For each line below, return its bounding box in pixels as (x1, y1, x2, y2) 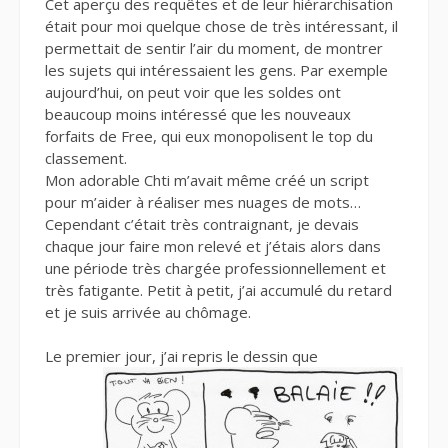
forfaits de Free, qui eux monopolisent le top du (45, 125, 373, 146)
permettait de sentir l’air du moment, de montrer (45, 37, 383, 58)
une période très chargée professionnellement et (45, 257, 386, 278)
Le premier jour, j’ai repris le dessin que (45, 346, 318, 367)
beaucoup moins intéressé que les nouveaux (45, 103, 351, 124)
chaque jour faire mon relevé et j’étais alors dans (45, 235, 381, 256)
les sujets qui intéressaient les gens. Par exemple (45, 59, 388, 80)
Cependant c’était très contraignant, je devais (45, 213, 359, 234)
